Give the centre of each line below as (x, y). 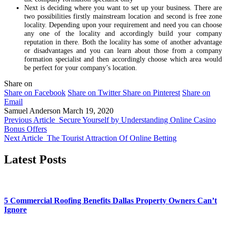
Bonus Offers (25, 129)
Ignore (15, 210)
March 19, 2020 (88, 110)
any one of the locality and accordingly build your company (123, 33)
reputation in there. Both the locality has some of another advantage (123, 42)
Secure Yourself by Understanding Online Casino (137, 120)
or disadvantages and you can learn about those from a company (123, 50)
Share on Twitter (94, 92)
